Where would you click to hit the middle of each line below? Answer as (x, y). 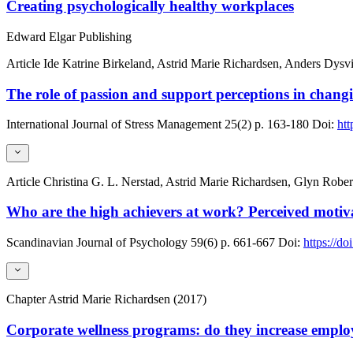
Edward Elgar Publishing (69, 36)
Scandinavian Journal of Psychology (97, 243)
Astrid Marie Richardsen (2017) (127, 299)
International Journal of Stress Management (114, 124)
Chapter (27, 299)
